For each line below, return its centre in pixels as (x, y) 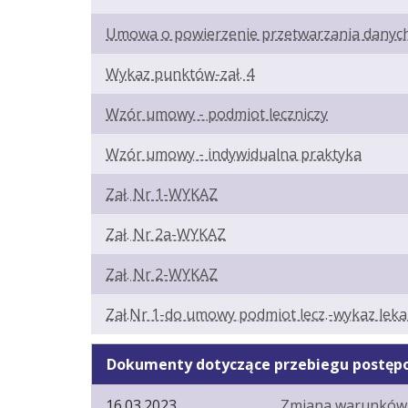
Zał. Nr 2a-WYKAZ (166, 235)
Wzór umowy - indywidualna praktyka (234, 154)
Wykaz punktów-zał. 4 (180, 74)
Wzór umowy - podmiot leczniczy (217, 114)
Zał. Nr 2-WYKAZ (162, 275)
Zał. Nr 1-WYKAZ (162, 194)
